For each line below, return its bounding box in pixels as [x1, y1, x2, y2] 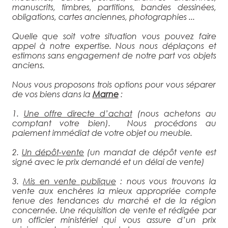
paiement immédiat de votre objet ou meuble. [12, 127, 192, 137]
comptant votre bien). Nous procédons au [12, 118, 216, 128]
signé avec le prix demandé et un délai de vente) [12, 156, 205, 166]
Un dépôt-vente [21, 147, 84, 157]
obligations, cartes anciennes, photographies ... [12, 11, 195, 21]
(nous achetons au [132, 108, 216, 118]
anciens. [12, 60, 45, 70]
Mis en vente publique [23, 176, 116, 186]
